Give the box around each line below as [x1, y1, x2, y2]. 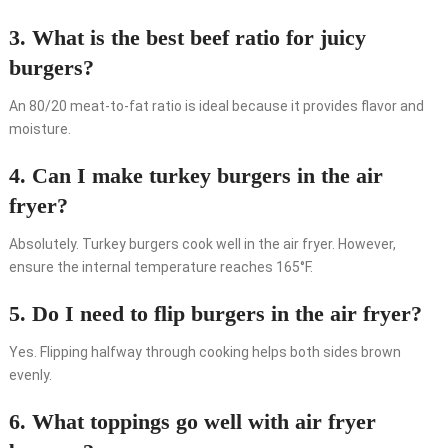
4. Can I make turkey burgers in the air [8, 163, 383, 189]
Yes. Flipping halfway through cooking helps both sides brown [8, 344, 401, 361]
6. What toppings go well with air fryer [8, 409, 376, 435]
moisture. [8, 121, 71, 138]
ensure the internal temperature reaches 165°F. [8, 259, 313, 276]
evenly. [8, 367, 52, 384]
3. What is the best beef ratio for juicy [8, 25, 366, 51]
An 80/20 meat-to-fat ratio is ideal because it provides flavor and [8, 98, 424, 115]
